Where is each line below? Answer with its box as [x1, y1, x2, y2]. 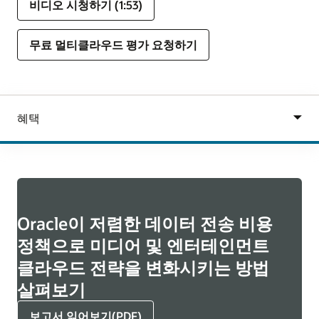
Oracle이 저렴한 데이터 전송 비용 [17, 212, 273, 235]
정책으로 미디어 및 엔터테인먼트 [17, 234, 269, 257]
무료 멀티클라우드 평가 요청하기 [29, 37, 197, 52]
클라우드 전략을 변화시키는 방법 [17, 256, 269, 279]
